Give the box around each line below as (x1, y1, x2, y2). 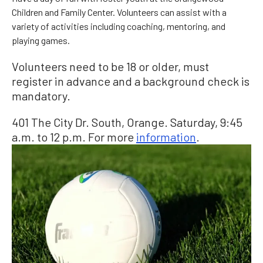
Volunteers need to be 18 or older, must (12, 59, 209, 73)
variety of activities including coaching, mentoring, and (12, 20, 225, 32)
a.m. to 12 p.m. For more (12, 129, 136, 144)
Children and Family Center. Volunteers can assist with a (12, 6, 227, 18)
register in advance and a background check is (12, 73, 249, 88)
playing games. (12, 34, 70, 46)
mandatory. (12, 88, 70, 103)
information (136, 129, 196, 144)
